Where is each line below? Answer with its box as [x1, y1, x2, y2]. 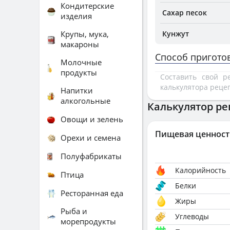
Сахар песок [162, 8, 207, 17]
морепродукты [61, 216, 116, 226]
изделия [61, 11, 92, 21]
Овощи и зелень [61, 113, 123, 124]
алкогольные [61, 95, 110, 106]
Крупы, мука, [61, 29, 109, 39]
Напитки [61, 85, 93, 95]
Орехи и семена [61, 132, 121, 143]
